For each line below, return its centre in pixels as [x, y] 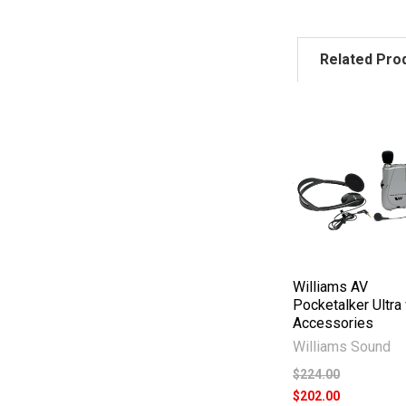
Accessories [333, 323]
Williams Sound [342, 346]
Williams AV [331, 286]
